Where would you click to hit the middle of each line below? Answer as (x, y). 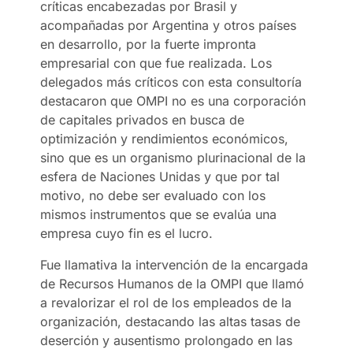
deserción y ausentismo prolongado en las (167, 340)
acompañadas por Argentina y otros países (169, 25)
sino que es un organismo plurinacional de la (173, 157)
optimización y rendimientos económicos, (165, 138)
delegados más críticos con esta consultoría (171, 82)
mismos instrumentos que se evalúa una (159, 214)
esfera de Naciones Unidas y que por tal (160, 176)
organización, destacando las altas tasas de (171, 321)
